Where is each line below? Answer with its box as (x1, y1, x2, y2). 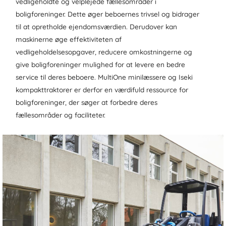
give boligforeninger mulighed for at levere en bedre (16, 60, 185, 69)
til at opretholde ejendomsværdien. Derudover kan (16, 22, 177, 31)
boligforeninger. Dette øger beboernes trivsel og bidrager (16, 9, 199, 18)
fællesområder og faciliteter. (16, 110, 105, 119)
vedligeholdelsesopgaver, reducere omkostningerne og (16, 47, 192, 56)
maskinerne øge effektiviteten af (16, 34, 122, 43)
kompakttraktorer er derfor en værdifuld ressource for (16, 85, 188, 94)
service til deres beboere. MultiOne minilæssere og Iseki (16, 72, 193, 81)
